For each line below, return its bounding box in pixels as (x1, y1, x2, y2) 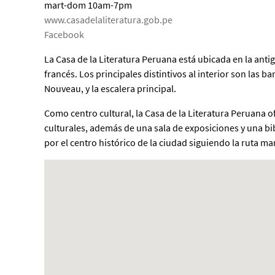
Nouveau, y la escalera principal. (44, 82, 176, 95)
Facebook (44, 28, 84, 41)
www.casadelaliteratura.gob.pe (44, 14, 172, 26)
